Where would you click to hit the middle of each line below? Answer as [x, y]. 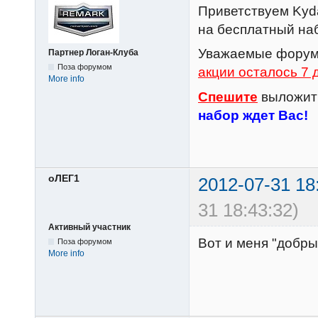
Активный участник [89, 227]
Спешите [228, 97]
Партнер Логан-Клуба [93, 52]
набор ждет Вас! [253, 115]
